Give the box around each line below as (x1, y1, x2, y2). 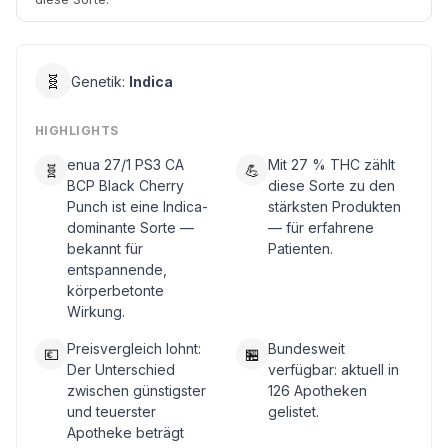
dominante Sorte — (67, 219, 194, 236)
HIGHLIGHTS (35, 123, 119, 138)
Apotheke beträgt (67, 424, 184, 441)
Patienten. (268, 240, 333, 257)
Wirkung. (67, 303, 125, 320)
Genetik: (71, 72, 129, 90)
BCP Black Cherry (67, 177, 184, 194)
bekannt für (67, 240, 143, 257)
